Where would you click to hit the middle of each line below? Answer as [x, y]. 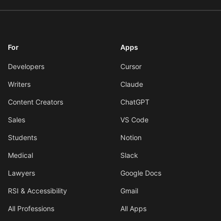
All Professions [31, 208]
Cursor [131, 66]
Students [22, 137]
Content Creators [36, 102]
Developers [26, 66]
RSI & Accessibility [37, 191]
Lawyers [21, 173]
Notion [131, 137]
